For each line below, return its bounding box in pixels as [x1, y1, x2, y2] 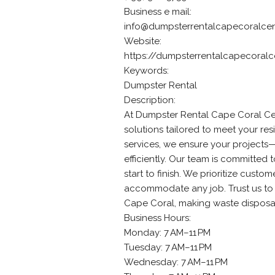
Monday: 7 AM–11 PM [124, 227, 211, 238]
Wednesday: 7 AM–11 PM [124, 257, 228, 268]
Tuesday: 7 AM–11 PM [124, 242, 212, 253]
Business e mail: [124, 6, 192, 17]
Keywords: [124, 65, 169, 76]
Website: [124, 36, 161, 47]
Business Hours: [124, 212, 191, 223]
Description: [124, 95, 176, 106]
